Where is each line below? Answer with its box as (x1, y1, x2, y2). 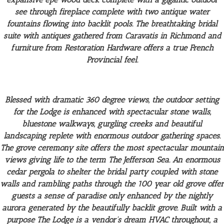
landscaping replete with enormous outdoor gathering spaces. (3, 131, 220, 141)
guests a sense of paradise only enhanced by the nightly (11, 191, 212, 201)
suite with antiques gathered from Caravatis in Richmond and (3, 31, 221, 41)
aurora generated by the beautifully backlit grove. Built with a (2, 203, 222, 213)
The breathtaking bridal (135, 19, 217, 29)
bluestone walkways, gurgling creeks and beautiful (22, 119, 202, 129)
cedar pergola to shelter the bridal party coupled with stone (6, 167, 217, 177)
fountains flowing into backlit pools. (6, 19, 135, 29)
